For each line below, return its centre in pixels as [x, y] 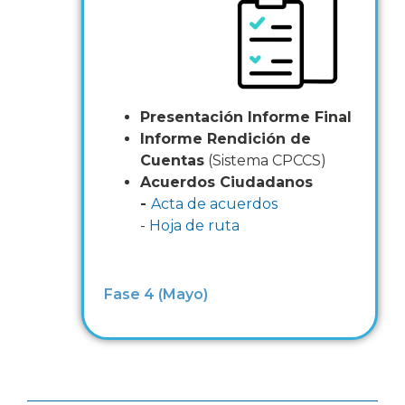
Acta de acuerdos [214, 204]
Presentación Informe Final [246, 118]
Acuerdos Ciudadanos [226, 183]
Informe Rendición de [226, 139]
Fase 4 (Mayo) [156, 294]
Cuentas [172, 161]
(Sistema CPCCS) [265, 161]
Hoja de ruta [194, 226]
